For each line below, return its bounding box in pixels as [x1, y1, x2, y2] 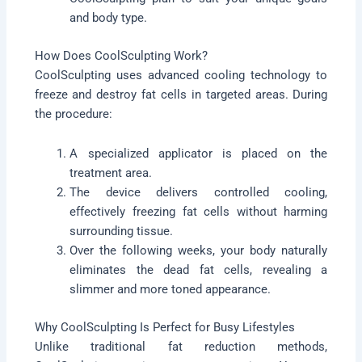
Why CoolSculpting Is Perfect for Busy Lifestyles [34, 320, 295, 335]
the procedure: [34, 106, 112, 121]
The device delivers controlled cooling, [69, 185, 328, 200]
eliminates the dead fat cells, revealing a [69, 263, 328, 278]
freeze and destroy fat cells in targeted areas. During [34, 86, 328, 102]
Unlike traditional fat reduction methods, [34, 339, 328, 355]
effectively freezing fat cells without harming [69, 204, 328, 220]
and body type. [69, 10, 148, 25]
